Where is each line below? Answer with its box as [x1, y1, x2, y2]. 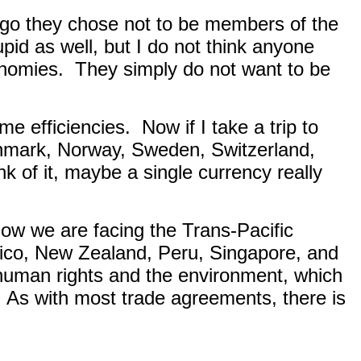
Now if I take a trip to [142, 116, 318, 138]
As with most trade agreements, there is [6, 287, 346, 309]
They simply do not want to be [75, 58, 330, 80]
